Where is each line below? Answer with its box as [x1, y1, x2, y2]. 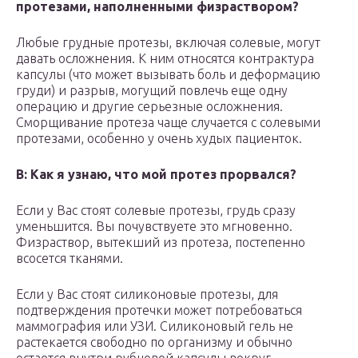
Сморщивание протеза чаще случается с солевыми [16, 115, 320, 130]
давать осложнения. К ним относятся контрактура [16, 51, 314, 66]
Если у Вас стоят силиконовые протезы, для [16, 287, 278, 302]
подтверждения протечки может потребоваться [16, 303, 302, 318]
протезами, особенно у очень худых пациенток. [16, 131, 302, 146]
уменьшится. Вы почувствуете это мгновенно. [16, 219, 292, 234]
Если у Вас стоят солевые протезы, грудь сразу [16, 203, 296, 218]
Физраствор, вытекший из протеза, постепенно [16, 235, 305, 250]
